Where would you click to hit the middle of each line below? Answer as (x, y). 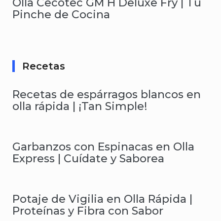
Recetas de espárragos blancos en (107, 94)
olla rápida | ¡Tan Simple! (80, 106)
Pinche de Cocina (61, 14)
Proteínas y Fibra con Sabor (88, 211)
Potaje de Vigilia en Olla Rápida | (102, 199)
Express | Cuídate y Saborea (88, 158)
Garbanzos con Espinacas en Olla (103, 147)
